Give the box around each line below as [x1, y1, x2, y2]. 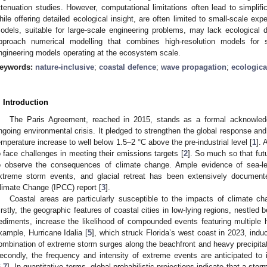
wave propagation [161, 62, 226, 72]
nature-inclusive [35, 62, 94, 72]
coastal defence [99, 62, 156, 72]
